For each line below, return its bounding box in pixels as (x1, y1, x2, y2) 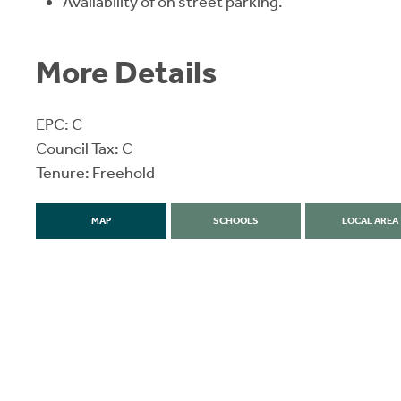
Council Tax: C (36, 139, 132, 158)
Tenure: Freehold (36, 163, 155, 183)
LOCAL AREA (342, 215, 399, 226)
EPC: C (36, 115, 82, 134)
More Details (36, 54, 217, 91)
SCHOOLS (212, 215, 259, 226)
